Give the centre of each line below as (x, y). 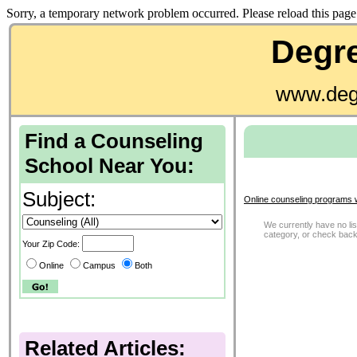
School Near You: (110, 166)
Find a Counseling (114, 141)
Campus (99, 265)
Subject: (59, 199)
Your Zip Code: (52, 244)
